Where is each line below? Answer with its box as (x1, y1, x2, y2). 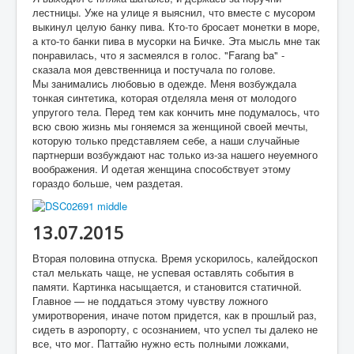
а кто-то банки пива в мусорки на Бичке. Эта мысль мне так (32, 33, 320, 49)
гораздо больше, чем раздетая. (32, 175, 183, 191)
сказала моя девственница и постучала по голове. (32, 62, 276, 77)
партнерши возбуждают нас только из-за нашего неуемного (32, 147, 318, 163)
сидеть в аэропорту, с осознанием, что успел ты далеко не (32, 321, 318, 337)
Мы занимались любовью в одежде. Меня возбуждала (32, 76, 296, 92)
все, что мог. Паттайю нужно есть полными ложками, (32, 335, 289, 351)
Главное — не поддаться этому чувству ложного (32, 292, 268, 308)
